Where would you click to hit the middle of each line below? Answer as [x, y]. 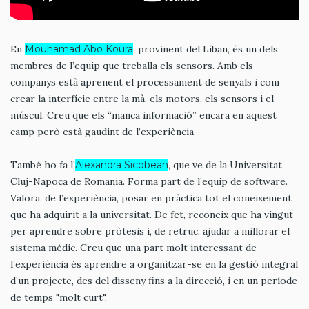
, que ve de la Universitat [225, 165]
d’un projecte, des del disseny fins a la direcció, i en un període [154, 280]
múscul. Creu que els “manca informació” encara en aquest [143, 116]
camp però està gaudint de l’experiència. [103, 132]
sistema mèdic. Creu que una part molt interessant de [133, 247]
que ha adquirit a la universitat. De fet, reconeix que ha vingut [152, 214]
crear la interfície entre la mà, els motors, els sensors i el [142, 99]
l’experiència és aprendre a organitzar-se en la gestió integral [154, 264]
